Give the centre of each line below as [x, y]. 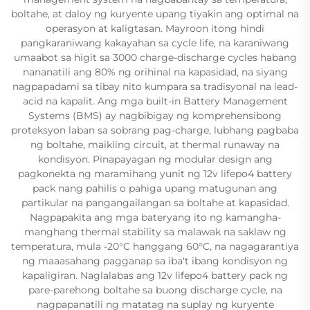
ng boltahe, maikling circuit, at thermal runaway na [155, 144]
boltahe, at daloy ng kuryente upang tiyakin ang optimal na [155, 13]
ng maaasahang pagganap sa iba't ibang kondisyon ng [155, 261]
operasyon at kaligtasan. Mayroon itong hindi [155, 28]
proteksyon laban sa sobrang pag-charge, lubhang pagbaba [155, 130]
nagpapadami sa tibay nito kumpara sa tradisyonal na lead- [155, 86]
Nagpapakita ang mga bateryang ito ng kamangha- [155, 217]
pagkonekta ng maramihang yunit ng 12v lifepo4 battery [155, 173]
